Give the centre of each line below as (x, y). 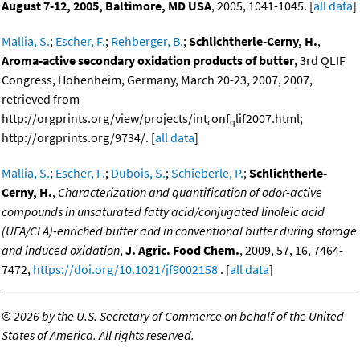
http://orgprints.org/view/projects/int (104, 119)
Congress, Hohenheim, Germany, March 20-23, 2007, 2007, (157, 80)
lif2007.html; (269, 119)
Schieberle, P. (207, 173)
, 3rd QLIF (320, 61)
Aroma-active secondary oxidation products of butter (148, 61)
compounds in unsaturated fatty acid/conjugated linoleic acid (163, 212)
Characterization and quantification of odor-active (190, 192)
